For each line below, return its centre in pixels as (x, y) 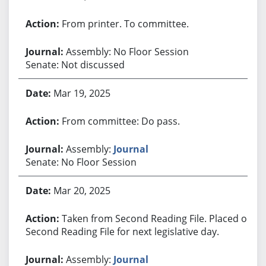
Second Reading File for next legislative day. (122, 231)
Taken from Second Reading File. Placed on (157, 218)
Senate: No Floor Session (81, 162)
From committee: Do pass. (121, 121)
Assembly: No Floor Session (127, 51)
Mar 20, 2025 (82, 190)
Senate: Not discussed (75, 64)
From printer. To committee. (125, 23)
